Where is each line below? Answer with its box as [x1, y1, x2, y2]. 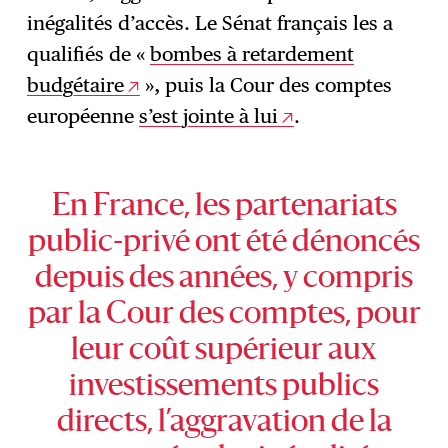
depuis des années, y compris [35, 264, 413, 294]
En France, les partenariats [51, 192, 397, 222]
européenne [27, 103, 140, 128]
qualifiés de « [27, 41, 151, 66]
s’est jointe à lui [139, 103, 279, 128]
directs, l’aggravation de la [56, 408, 392, 438]
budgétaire [27, 72, 125, 97]
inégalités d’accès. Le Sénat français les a [27, 10, 394, 35]
